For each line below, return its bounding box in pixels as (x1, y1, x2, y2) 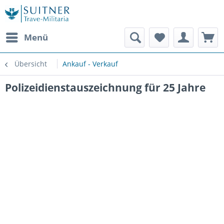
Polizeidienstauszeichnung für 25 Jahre (5, 80, 205, 94)
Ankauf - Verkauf (62, 59, 118, 68)
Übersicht (14, 59, 47, 68)
